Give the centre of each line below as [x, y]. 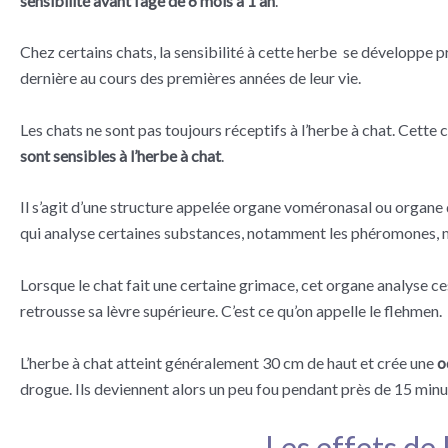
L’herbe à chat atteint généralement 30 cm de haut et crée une [228, 362]
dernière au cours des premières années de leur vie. [190, 78]
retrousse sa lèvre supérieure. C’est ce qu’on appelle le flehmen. [231, 311]
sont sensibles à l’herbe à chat [120, 155]
